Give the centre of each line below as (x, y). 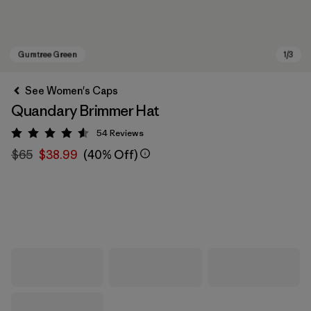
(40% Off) (110, 155)
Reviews (127, 133)
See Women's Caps (72, 91)
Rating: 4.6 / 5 (83, 135)
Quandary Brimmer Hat (85, 111)
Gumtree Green (68, 211)
